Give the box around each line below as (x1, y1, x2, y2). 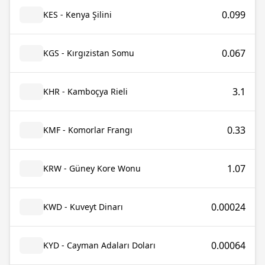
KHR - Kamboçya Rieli (43, 86, 128, 97)
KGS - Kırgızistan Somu (43, 47, 134, 59)
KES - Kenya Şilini (43, 9, 112, 20)
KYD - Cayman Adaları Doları (43, 240, 156, 251)
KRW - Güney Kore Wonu (43, 163, 141, 174)
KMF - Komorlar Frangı (43, 124, 132, 135)
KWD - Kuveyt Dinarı (43, 201, 123, 212)
